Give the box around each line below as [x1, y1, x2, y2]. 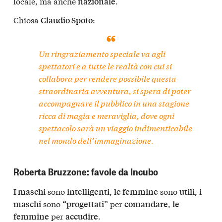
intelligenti [67, 186, 110, 198]
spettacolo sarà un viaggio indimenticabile [39, 122, 193, 134]
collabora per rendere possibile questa [39, 72, 177, 84]
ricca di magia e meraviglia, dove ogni [39, 110, 175, 121]
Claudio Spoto [41, 14, 93, 26]
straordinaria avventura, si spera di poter [39, 85, 191, 97]
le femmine [114, 186, 158, 198]
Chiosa [13, 13, 41, 25]
